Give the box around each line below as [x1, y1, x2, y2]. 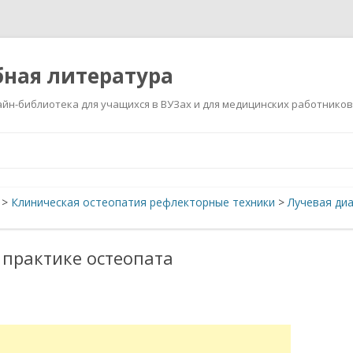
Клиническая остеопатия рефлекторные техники [11, 195, 275, 210]
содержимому [176, 152, 251, 167]
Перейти [176, 130, 222, 145]
